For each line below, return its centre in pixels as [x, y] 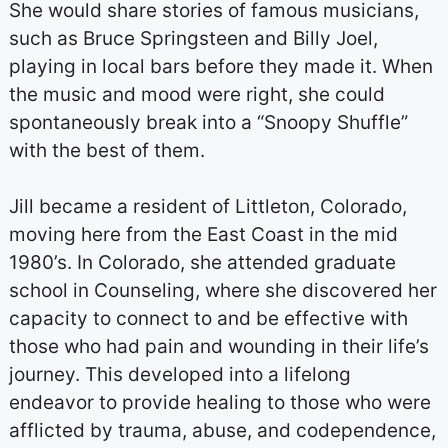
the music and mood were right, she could [196, 94]
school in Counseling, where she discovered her [222, 290]
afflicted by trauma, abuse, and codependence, [222, 430]
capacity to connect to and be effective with [208, 318]
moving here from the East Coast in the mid [203, 234]
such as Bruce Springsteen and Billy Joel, [193, 38]
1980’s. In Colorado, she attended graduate [202, 262]
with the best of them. [106, 150]
